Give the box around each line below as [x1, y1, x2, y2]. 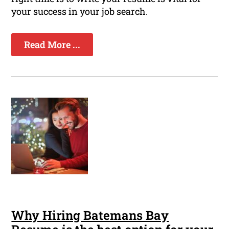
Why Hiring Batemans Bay [11, 207, 169, 224]
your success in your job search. [11, 5, 148, 18]
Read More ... [24, 38, 81, 51]
